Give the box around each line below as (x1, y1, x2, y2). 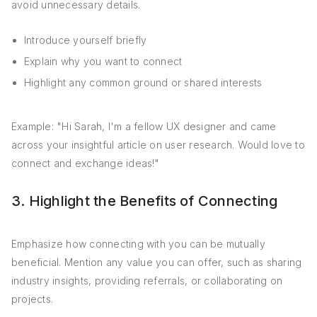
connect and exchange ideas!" (11, 157, 160, 169)
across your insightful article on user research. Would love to (11, 139, 305, 151)
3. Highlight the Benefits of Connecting (11, 192, 278, 209)
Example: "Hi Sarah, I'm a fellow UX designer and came (11, 120, 277, 132)
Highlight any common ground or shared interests (24, 76, 263, 88)
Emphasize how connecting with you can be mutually (11, 238, 265, 250)
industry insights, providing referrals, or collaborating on (11, 275, 283, 287)
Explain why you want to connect (24, 55, 183, 67)
